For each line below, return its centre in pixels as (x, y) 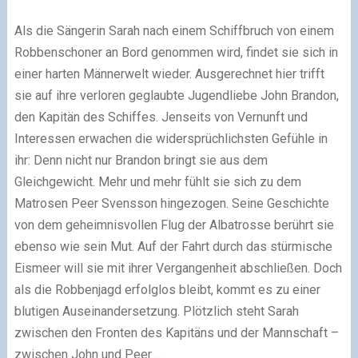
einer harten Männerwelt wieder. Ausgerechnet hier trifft (169, 74)
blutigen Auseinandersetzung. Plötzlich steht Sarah (156, 311)
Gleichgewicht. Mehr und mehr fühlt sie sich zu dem (157, 181)
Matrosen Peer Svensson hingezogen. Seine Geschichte (171, 203)
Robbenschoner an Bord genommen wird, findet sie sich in (176, 52)
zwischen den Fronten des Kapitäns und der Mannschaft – (176, 332)
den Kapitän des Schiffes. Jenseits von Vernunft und (161, 117)
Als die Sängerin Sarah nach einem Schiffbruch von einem (174, 30)
